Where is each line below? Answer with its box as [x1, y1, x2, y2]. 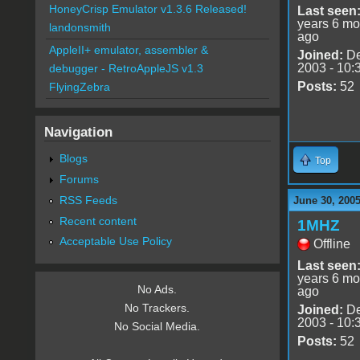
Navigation [43, 124, 112, 141]
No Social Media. [114, 320, 201, 333]
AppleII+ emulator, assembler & [48, 43, 208, 57]
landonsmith [48, 21, 111, 35]
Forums [59, 172, 99, 186]
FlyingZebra [48, 80, 110, 94]
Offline [313, 236, 350, 251]
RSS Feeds [59, 193, 117, 207]
